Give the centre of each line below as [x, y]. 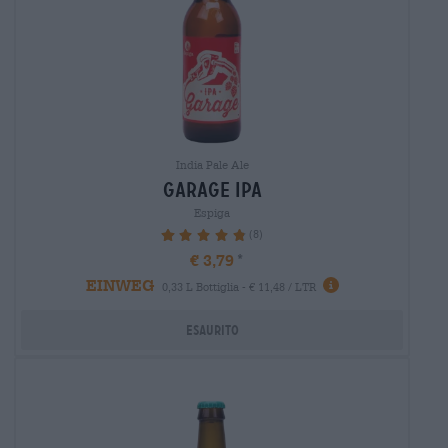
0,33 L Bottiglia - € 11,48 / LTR [238, 287]
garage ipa [212, 189]
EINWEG [119, 285]
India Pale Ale [212, 164]
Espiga [212, 212]
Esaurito [212, 329]
